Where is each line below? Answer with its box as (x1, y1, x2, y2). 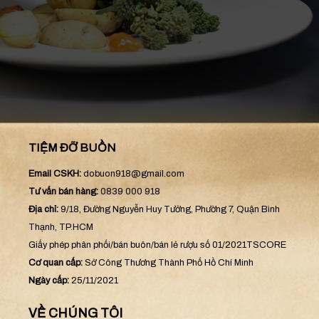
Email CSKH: (28, 169, 81, 179)
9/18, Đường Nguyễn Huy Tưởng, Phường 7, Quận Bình (58, 204, 280, 215)
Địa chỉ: (28, 204, 58, 215)
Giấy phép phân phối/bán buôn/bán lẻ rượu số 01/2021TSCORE (28, 240, 286, 251)
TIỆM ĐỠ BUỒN (28, 142, 116, 155)
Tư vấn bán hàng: (28, 187, 100, 197)
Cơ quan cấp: (28, 258, 83, 268)
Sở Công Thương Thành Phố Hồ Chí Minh (83, 258, 253, 268)
